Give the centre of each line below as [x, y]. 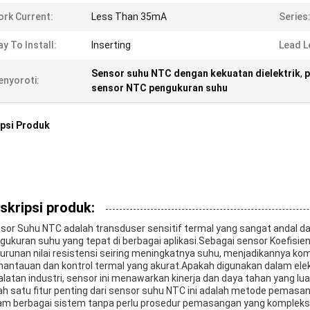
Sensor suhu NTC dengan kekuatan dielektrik [196, 73]
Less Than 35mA [129, 17]
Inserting [111, 45]
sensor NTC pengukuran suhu [159, 88]
